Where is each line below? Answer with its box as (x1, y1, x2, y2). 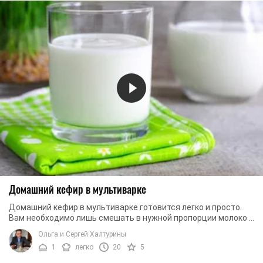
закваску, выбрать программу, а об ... (9, 223, 151, 233)
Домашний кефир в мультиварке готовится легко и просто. (9, 202, 242, 212)
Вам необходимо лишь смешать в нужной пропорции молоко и (9, 213, 254, 222)
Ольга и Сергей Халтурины (38, 230, 126, 238)
